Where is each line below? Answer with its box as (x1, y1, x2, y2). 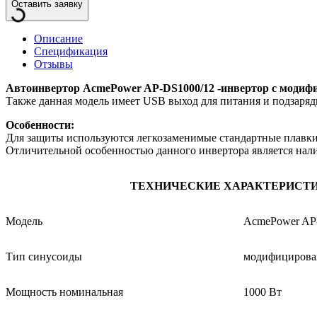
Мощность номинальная (6, 286, 123, 299)
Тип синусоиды (6, 250, 82, 263)
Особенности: (6, 119, 77, 132)
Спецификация (34, 45, 108, 58)
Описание (34, 33, 83, 45)
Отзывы (34, 58, 73, 71)
